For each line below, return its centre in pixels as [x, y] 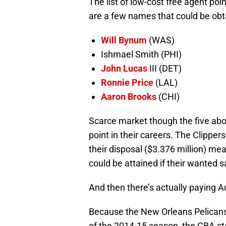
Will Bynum [124, 40]
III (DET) [164, 68]
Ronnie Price [127, 82]
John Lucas [124, 68]
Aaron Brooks [129, 96]
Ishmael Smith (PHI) [141, 54]
